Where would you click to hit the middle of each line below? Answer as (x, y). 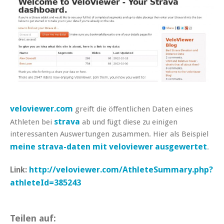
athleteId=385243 (45, 183)
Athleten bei (32, 122)
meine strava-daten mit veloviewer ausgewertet (108, 147)
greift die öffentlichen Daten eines (133, 109)
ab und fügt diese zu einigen (129, 122)
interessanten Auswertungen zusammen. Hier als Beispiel (109, 134)
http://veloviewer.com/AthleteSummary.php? (121, 170)
